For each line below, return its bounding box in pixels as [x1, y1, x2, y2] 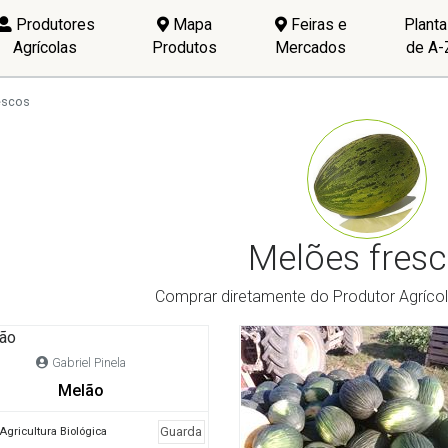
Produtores [11, 14, 95, 34]
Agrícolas [13, 37, 78, 57]
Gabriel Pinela [52, 355, 127, 371]
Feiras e [286, 14, 347, 34]
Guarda [160, 424, 203, 440]
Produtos [152, 37, 218, 57]
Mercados [275, 37, 347, 57]
